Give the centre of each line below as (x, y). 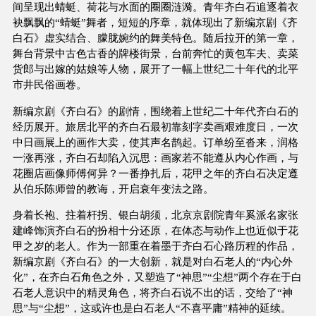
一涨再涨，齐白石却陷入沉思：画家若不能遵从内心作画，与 (155, 157)
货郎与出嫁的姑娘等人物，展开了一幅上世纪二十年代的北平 (155, 69)
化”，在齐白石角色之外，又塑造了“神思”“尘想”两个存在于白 (157, 276)
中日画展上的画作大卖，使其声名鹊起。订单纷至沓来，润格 (155, 142)
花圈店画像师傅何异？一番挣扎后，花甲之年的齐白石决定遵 (155, 173)
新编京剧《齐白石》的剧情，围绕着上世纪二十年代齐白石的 (155, 111)
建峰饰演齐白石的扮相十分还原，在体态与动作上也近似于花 (155, 230)
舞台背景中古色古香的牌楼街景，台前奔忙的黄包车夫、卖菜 (155, 54)
